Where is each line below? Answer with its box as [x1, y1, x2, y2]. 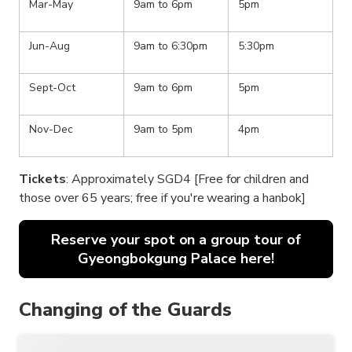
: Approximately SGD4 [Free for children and [65, 170, 310, 189]
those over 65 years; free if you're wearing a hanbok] [19, 189, 306, 207]
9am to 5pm [134, 122, 192, 137]
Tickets [19, 170, 66, 189]
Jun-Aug [29, 38, 70, 54]
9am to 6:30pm [134, 38, 207, 54]
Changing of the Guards [19, 297, 232, 323]
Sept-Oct [29, 80, 75, 96]
